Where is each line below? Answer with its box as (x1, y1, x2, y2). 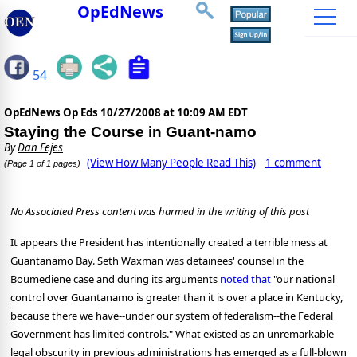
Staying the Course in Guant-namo (4, 124, 257, 141)
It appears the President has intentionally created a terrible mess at (10, 235, 328, 250)
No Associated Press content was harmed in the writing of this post (10, 204, 309, 219)
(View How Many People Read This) (87, 155, 256, 171)
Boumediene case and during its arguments (10, 272, 220, 287)
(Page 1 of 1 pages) (4, 159, 80, 169)
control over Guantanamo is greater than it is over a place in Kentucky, (10, 290, 343, 305)
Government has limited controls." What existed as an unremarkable (10, 327, 334, 342)
